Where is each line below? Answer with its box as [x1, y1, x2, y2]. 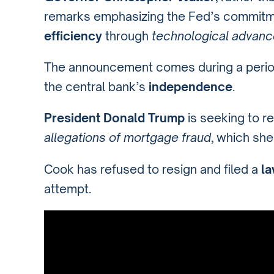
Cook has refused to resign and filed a [44, 161, 261, 177]
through [102, 29, 152, 44]
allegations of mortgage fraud [44, 130, 211, 146]
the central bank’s [44, 80, 149, 95]
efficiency [44, 29, 102, 44]
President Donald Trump [44, 111, 185, 126]
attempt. [44, 181, 91, 196]
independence [149, 80, 232, 95]
